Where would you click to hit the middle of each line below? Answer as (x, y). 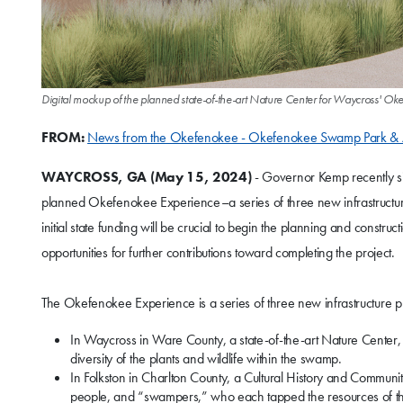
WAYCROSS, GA (94, 177)
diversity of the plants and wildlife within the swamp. (206, 359)
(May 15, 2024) (201, 177)
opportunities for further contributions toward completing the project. (218, 253)
